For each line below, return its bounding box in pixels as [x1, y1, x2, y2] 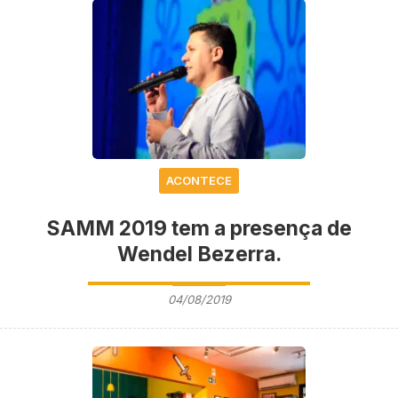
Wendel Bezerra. [116, 241, 282, 267]
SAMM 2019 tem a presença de [46, 215, 352, 241]
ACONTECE [166, 172, 232, 187]
